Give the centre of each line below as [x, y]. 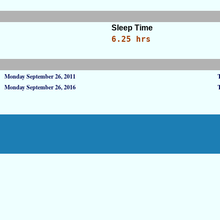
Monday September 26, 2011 [40, 76]
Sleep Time [132, 28]
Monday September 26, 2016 [40, 87]
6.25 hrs [131, 39]
